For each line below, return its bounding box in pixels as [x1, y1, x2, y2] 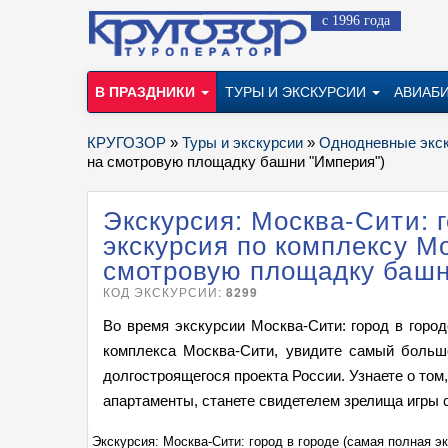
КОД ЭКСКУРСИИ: [103, 283, 227, 300]
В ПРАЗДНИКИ [95, 84, 199, 100]
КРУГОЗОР [87, 134, 166, 151]
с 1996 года [322, 13, 390, 28]
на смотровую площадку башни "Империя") [87, 153, 385, 170]
